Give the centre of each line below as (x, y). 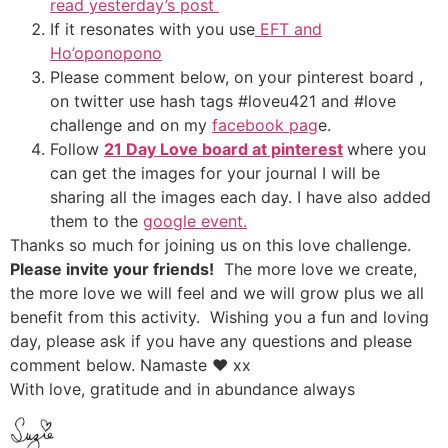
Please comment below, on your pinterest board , (236, 77)
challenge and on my (131, 125)
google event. (195, 221)
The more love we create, (315, 269)
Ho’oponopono (106, 53)
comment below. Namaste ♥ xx (130, 365)
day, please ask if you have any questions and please (211, 341)
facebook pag (265, 125)
